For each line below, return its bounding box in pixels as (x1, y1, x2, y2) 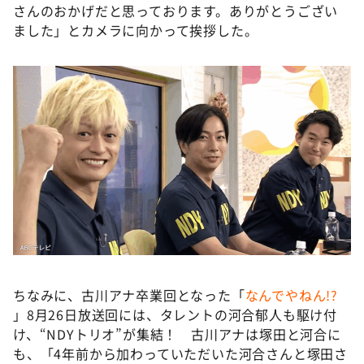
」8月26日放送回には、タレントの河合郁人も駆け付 (13, 304, 337, 324)
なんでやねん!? (245, 284, 339, 305)
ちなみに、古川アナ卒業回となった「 (13, 284, 245, 305)
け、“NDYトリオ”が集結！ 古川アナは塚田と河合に (13, 323, 341, 344)
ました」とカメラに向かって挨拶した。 (13, 19, 258, 40)
